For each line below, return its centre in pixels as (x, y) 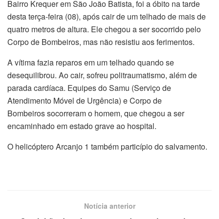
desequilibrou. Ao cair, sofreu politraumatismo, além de (102, 75)
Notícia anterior (109, 206)
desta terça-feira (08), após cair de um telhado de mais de (107, 16)
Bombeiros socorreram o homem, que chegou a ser (96, 113)
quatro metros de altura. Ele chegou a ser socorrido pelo (104, 29)
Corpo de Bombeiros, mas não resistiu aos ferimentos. (101, 42)
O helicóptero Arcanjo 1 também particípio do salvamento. (107, 146)
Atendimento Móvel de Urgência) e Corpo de (85, 100)
